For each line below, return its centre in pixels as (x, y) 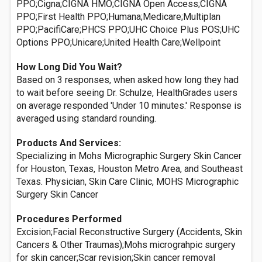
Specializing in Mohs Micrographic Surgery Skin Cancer (129, 156)
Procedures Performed (69, 219)
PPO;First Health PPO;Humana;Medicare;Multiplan (118, 17)
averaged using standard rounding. (86, 118)
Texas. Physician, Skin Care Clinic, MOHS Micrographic (127, 182)
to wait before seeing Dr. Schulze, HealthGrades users (127, 93)
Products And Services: (69, 143)
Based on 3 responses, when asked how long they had (127, 80)
